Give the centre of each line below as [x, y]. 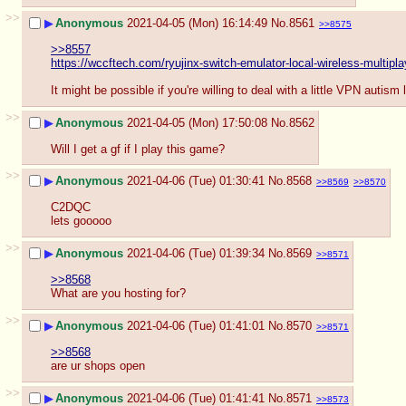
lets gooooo [81, 221]
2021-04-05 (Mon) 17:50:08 [197, 123]
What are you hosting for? [118, 294]
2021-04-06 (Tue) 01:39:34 [196, 254]
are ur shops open [98, 366]
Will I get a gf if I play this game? [138, 149]
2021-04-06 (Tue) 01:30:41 [196, 181]
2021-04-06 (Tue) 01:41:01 [196, 326]
